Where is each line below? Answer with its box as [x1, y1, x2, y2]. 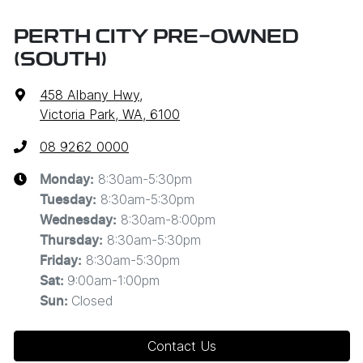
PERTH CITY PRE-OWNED [14, 28, 299, 49]
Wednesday [40, 214, 113, 228]
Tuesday [40, 194, 92, 207]
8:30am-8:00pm [121, 211, 216, 228]
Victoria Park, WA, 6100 [40, 106, 180, 123]
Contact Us [147, 338, 216, 355]
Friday [40, 254, 78, 268]
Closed [71, 293, 113, 310]
